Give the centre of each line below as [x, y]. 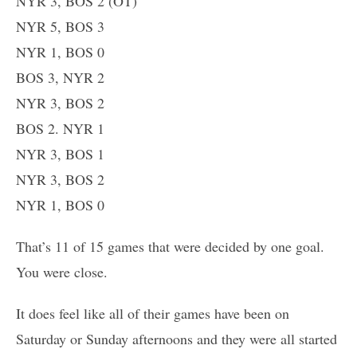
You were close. [62, 272]
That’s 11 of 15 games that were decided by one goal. [170, 247]
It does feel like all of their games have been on [153, 314]
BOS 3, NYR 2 [60, 78]
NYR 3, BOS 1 [60, 154]
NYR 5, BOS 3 [60, 27]
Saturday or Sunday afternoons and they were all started [177, 339]
